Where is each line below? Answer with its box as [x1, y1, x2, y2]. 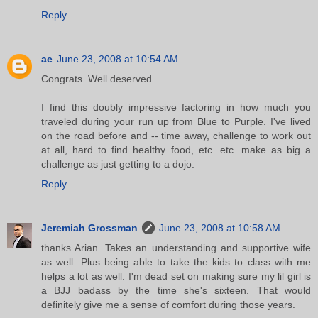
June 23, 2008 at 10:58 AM [159, 221, 280, 234]
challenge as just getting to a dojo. [41, 158, 194, 170]
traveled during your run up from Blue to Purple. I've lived [41, 115, 311, 127]
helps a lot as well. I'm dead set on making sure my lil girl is [41, 270, 311, 282]
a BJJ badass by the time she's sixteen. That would [41, 284, 311, 296]
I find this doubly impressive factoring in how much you [41, 101, 311, 113]
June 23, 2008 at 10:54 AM [57, 53, 178, 65]
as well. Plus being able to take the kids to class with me [41, 256, 311, 268]
